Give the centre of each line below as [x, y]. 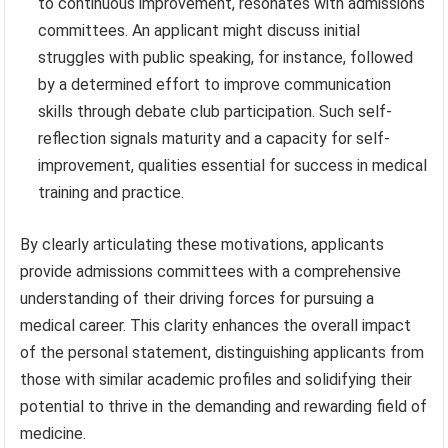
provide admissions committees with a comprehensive [211, 271]
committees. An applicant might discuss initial [199, 30]
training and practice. [111, 192]
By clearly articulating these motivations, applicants [202, 244]
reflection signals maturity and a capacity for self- [214, 138]
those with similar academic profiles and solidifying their [216, 379]
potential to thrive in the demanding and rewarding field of [224, 406]
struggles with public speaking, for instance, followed [226, 57]
